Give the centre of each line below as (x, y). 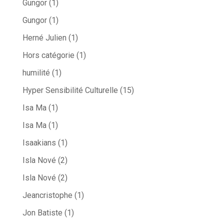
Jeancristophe (47, 195)
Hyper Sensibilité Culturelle (70, 90)
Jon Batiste (42, 213)
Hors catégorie (48, 55)
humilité (36, 73)
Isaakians (39, 143)
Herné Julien (44, 38)
